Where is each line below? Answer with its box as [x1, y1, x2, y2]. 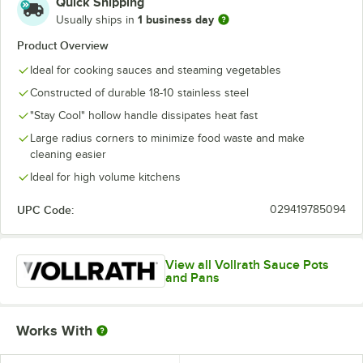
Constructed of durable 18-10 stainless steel [30, 87, 249, 99]
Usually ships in [56, 13, 138, 26]
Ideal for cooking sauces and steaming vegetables [30, 64, 281, 76]
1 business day [138, 12, 214, 26]
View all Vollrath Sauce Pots [164, 257, 329, 272]
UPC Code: [17, 203, 74, 216]
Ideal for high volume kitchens [30, 171, 181, 183]
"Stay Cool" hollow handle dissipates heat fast [30, 109, 258, 122]
